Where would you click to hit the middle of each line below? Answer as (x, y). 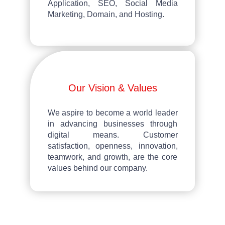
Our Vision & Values (113, 88)
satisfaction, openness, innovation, (113, 146)
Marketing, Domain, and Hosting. (106, 14)
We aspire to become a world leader (113, 113)
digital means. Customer (113, 135)
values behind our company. (97, 168)
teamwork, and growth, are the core (113, 157)
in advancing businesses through (113, 124)
